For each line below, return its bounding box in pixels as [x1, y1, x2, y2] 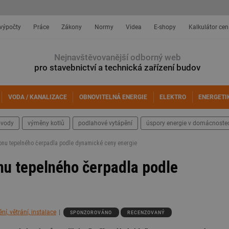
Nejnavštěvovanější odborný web [54, 52, 181, 62]
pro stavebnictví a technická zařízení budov [34, 62, 200, 73]
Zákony [61, 24, 82, 31]
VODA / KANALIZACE [8, 94, 67, 101]
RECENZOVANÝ [127, 210, 165, 215]
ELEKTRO [159, 94, 187, 101]
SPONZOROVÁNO [70, 210, 112, 215]
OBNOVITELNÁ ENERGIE [79, 94, 148, 101]
